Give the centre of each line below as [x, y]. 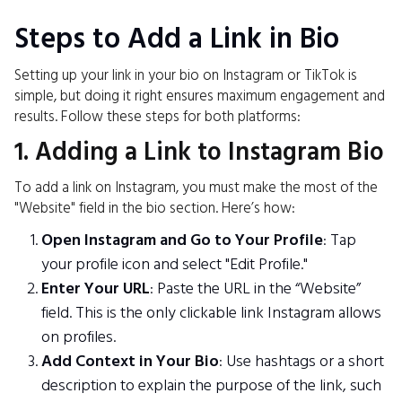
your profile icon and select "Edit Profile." [175, 264]
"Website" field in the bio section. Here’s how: [155, 208]
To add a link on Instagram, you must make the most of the [196, 188]
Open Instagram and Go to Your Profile [182, 240]
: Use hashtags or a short [301, 361]
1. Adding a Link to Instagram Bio [199, 152]
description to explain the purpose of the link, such [211, 385]
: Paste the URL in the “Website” [255, 288]
